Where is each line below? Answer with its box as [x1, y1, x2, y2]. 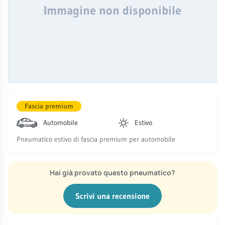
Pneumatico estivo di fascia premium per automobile [17, 135, 175, 144]
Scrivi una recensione [75, 191, 150, 201]
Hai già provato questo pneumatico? [50, 168, 175, 178]
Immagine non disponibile [44, 3, 181, 18]
